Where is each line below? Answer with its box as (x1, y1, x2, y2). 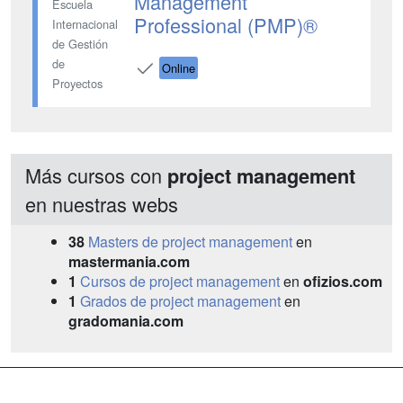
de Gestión (52, 34, 108, 52)
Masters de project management (88, 230, 292, 252)
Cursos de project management (80, 270, 280, 291)
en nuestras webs (25, 189, 178, 218)
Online (161, 58, 195, 76)
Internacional (52, 14, 118, 32)
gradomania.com (68, 309, 184, 331)
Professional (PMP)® (133, 11, 318, 40)
